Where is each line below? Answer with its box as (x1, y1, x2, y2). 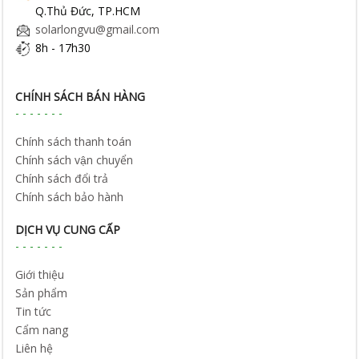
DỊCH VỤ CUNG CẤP (15, 222, 121, 238)
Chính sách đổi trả (15, 171, 109, 187)
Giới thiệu (15, 267, 65, 283)
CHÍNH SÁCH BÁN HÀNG (15, 89, 146, 105)
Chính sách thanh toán (15, 134, 132, 150)
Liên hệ (15, 341, 54, 357)
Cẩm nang (15, 322, 69, 338)
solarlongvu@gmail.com (35, 22, 160, 38)
